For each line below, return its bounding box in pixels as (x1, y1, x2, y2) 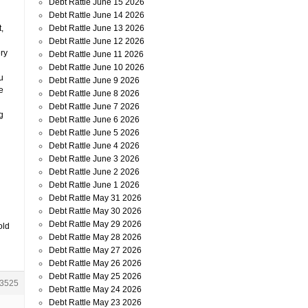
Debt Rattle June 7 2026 (49, 102, 140, 111)
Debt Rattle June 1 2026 (49, 180, 140, 190)
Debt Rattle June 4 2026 (49, 141, 140, 151)
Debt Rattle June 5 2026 (49, 128, 140, 137)
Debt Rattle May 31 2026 (49, 193, 142, 203)
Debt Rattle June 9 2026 (49, 76, 140, 85)
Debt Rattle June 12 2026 (49, 36, 144, 46)
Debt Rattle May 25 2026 (49, 272, 142, 281)
